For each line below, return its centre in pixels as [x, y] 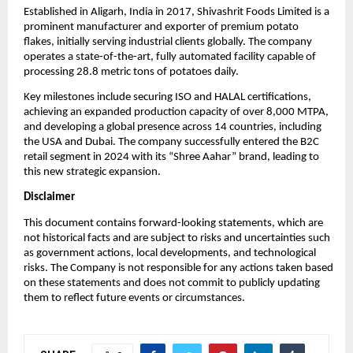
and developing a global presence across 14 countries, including [173, 128]
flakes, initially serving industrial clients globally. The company [168, 42]
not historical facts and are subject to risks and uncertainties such [177, 238]
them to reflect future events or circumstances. [134, 298]
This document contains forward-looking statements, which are [173, 223]
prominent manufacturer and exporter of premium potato [161, 27]
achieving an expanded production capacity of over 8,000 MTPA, [176, 113]
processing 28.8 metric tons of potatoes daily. [132, 72]
